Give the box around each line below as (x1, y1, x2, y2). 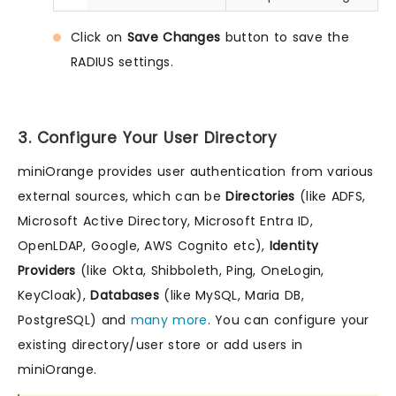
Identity (269, 236, 319, 255)
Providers (18, 261, 76, 279)
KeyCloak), (18, 286, 91, 304)
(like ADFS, (294, 187, 366, 205)
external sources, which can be (18, 187, 226, 205)
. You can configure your (207, 310, 369, 329)
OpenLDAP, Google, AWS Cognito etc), (18, 236, 270, 255)
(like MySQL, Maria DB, (159, 286, 304, 304)
